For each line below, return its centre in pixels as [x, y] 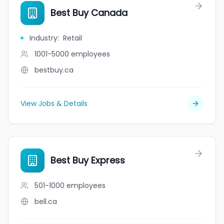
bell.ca [46, 201]
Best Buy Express [88, 160]
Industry [43, 38]
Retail [72, 38]
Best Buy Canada [89, 13]
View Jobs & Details [54, 103]
